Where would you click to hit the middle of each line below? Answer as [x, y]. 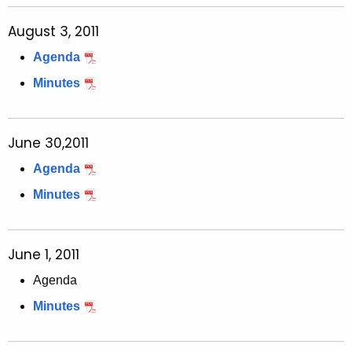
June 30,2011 [48, 143]
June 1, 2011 [44, 255]
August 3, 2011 [53, 32]
